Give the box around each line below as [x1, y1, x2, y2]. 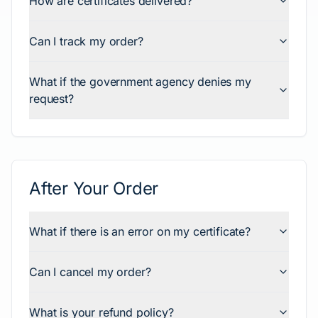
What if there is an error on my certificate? [29, 224, 251, 238]
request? [29, 92, 74, 106]
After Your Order [29, 178, 159, 199]
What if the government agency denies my [29, 75, 251, 89]
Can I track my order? [29, 34, 143, 48]
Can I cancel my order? [29, 265, 151, 279]
